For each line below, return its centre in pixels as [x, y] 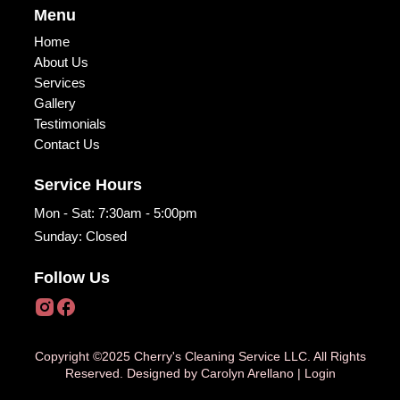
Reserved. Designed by [133, 373]
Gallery [55, 103]
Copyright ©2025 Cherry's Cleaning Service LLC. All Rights [200, 356]
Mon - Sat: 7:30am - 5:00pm [116, 213]
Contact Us [67, 144]
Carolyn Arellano [247, 373]
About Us [61, 62]
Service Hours [88, 185]
